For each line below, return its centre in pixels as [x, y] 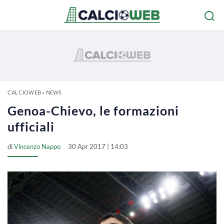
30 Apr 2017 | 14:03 [98, 146]
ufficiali [31, 126]
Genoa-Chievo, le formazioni [93, 110]
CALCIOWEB [24, 92]
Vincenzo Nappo [37, 146]
